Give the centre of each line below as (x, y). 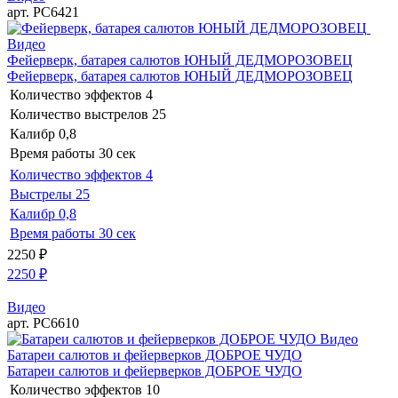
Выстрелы (41, 194)
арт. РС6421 (43, 12)
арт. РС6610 (43, 322)
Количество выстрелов (79, 114)
